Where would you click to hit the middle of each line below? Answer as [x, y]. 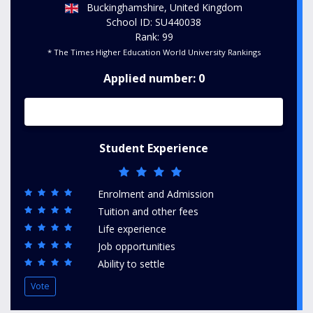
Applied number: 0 [154, 78]
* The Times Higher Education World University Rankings [154, 52]
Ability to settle [131, 264]
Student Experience [154, 148]
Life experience [132, 229]
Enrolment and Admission [156, 194]
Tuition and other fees [148, 211]
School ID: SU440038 [154, 22]
